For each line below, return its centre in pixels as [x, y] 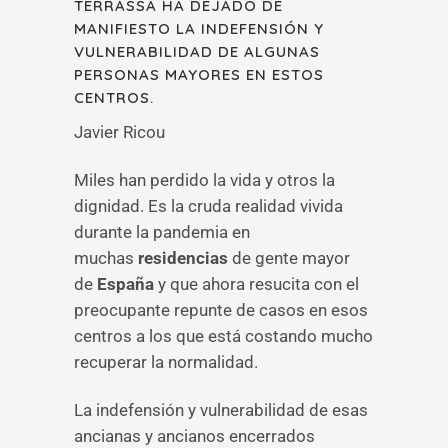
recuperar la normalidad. [166, 362]
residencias [185, 258]
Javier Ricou [119, 132]
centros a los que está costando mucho [223, 336]
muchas [106, 258]
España [125, 284]
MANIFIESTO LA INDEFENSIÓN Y [199, 28]
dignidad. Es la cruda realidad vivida [208, 206]
